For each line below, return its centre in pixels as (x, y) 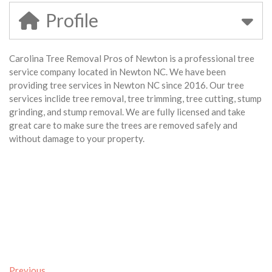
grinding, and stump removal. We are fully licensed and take (127, 112)
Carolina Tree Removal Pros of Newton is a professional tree (132, 59)
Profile (72, 20)
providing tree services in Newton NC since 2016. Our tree (127, 85)
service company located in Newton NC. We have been (117, 72)
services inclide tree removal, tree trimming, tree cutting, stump (135, 99)
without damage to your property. (77, 139)
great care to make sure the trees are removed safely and (123, 125)
